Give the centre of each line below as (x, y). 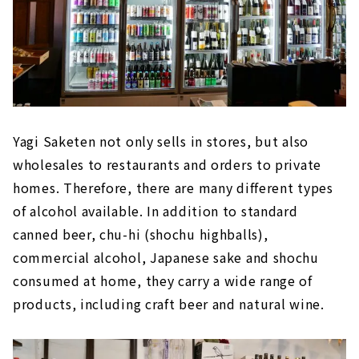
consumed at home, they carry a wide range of (163, 280)
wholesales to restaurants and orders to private (167, 164)
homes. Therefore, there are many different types (173, 187)
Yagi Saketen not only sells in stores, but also (161, 141)
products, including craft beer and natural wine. (169, 303)
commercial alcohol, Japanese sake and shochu (166, 257)
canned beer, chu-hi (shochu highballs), (141, 234)
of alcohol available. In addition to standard (155, 210)
